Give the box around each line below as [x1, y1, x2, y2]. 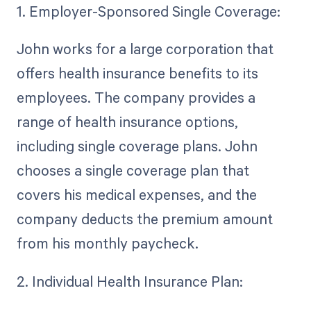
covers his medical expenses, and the [16, 185, 257, 205]
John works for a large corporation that [16, 39, 274, 59]
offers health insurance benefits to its [16, 63, 258, 83]
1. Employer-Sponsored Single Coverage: [16, 1, 280, 22]
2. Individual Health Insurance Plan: [16, 271, 243, 291]
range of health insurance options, [16, 112, 238, 132]
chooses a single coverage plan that [16, 160, 249, 180]
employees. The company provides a [16, 87, 255, 108]
